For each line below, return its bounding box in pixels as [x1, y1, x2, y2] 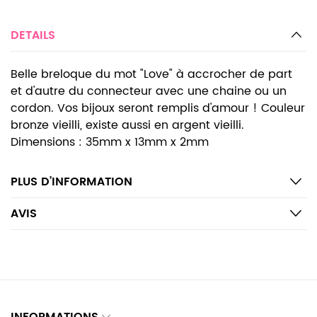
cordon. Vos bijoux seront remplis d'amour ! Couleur [11, 99, 305, 117]
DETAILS [11, 26, 55, 45]
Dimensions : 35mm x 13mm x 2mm [11, 133, 209, 151]
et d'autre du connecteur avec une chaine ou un [11, 82, 287, 100]
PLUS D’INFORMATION [11, 173, 132, 191]
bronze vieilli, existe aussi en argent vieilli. [11, 116, 244, 134]
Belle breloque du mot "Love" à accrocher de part [11, 65, 292, 83]
